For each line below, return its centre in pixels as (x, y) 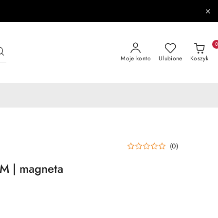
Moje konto (136, 58)
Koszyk (199, 58)
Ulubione (170, 58)
